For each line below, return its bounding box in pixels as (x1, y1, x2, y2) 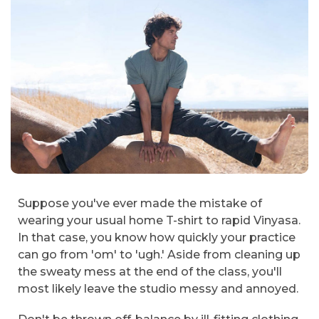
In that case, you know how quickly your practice (18, 230, 296, 244)
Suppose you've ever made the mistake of (18, 196, 262, 210)
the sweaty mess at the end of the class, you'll (18, 264, 282, 278)
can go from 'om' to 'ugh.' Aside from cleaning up (18, 247, 300, 261)
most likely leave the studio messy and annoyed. (18, 281, 298, 296)
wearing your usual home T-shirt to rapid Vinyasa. (18, 213, 300, 227)
